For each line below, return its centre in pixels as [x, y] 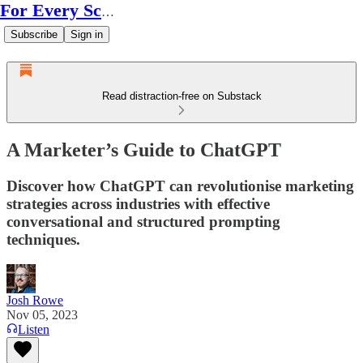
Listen [34, 329]
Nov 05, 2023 [42, 314]
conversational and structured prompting [143, 221]
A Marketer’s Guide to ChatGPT [144, 149]
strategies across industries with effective [138, 203]
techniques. [43, 239]
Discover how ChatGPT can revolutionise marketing [180, 186]
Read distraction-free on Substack [181, 96]
